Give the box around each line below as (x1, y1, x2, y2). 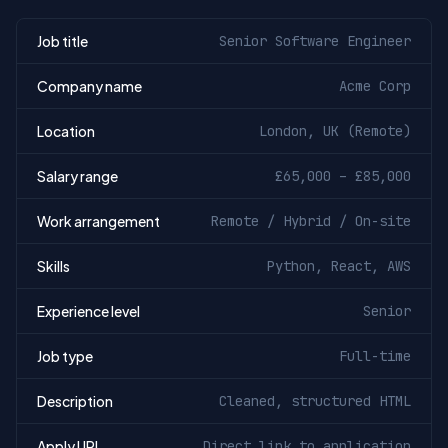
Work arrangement (37, 212, 160, 230)
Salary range (37, 167, 118, 185)
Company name (37, 77, 142, 95)
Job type (37, 347, 93, 365)
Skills (37, 257, 70, 275)
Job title (37, 32, 88, 50)
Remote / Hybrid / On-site (211, 212, 411, 230)
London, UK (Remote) (259, 122, 411, 140)
